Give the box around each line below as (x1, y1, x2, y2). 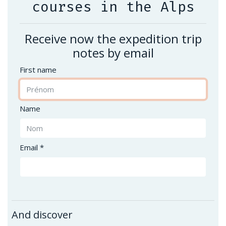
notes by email (72, 44, 154, 61)
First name (20, 65, 56, 75)
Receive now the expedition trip (24, 30, 202, 47)
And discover (12, 208, 73, 221)
